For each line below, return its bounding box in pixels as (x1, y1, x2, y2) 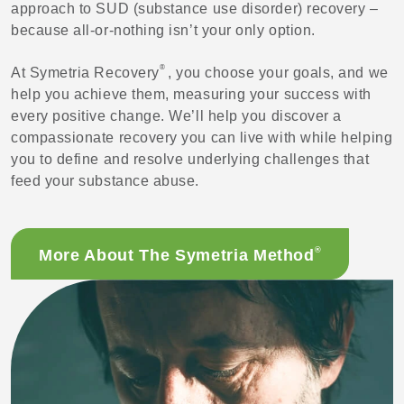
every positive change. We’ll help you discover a (11, 107, 342, 124)
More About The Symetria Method (39, 245, 315, 264)
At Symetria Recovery (11, 64, 160, 80)
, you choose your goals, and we (167, 64, 389, 80)
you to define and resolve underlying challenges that (11, 151, 370, 167)
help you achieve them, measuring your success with (11, 86, 372, 102)
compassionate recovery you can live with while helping (11, 129, 393, 145)
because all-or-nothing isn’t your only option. (11, 23, 316, 39)
